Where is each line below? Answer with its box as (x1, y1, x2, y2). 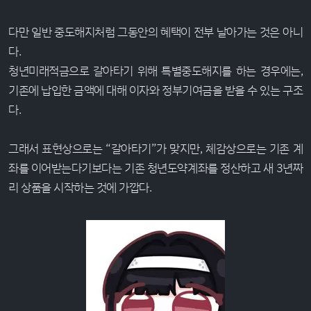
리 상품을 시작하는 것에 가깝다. (8, 178, 151, 195)
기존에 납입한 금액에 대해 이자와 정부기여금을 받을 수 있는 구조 (8, 81, 303, 98)
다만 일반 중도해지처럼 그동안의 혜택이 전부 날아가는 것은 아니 (8, 23, 303, 40)
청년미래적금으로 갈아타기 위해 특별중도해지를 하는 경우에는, (8, 62, 303, 78)
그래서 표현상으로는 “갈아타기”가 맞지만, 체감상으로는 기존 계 (8, 140, 303, 156)
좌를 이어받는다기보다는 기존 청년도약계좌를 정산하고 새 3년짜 (8, 159, 303, 176)
